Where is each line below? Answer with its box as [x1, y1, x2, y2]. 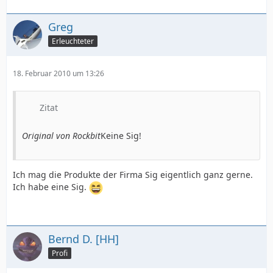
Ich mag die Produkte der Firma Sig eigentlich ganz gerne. [13, 169, 253, 180]
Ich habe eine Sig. [13, 181, 89, 193]
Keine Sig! [101, 130, 141, 141]
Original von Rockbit [22, 130, 101, 141]
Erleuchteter [52, 35, 94, 46]
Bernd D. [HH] [48, 232, 119, 246]
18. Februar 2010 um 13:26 [13, 68, 104, 79]
